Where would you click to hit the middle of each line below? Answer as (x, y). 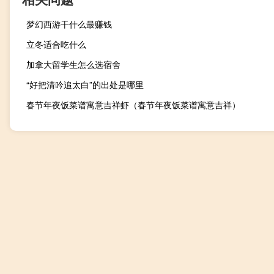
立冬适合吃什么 (56, 44)
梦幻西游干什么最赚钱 (69, 24)
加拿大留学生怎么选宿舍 (73, 65)
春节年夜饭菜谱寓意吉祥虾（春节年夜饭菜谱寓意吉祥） (133, 105)
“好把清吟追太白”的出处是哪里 (85, 85)
